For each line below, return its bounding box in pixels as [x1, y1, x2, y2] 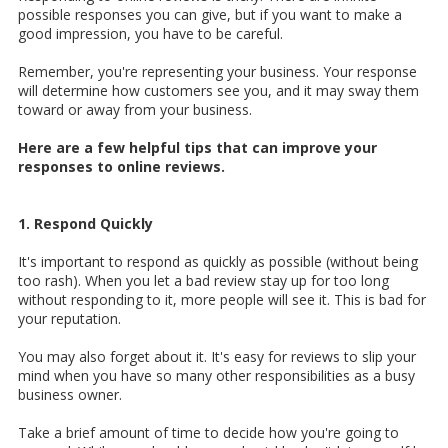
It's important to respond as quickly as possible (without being [18, 252, 418, 272]
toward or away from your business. [18, 100, 252, 120]
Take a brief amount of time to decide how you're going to [18, 423, 399, 443]
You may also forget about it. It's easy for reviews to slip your [18, 347, 416, 367]
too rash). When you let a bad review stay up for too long [18, 271, 389, 291]
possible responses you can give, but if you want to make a [18, 5, 402, 25]
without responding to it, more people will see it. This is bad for [18, 290, 426, 310]
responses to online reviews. [18, 157, 225, 177]
